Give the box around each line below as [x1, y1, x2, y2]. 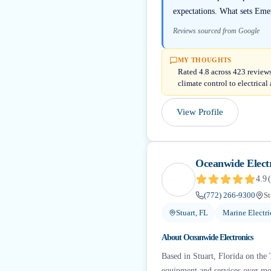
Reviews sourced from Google [173, 27, 260, 35]
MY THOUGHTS [178, 56, 232, 64]
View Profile [177, 107, 223, 117]
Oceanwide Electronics [183, 233, 253, 242]
